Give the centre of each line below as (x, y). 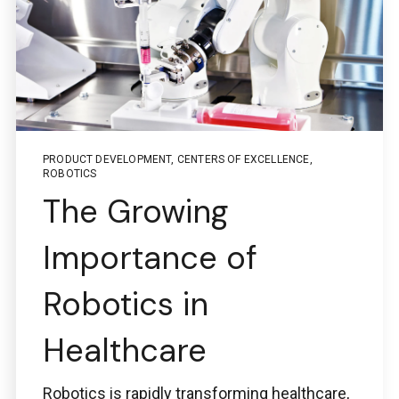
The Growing (135, 212)
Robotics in (126, 305)
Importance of (150, 258)
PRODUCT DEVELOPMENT (107, 160)
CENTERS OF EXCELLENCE (243, 160)
